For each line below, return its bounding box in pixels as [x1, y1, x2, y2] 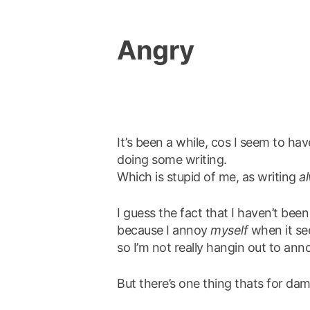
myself [210, 222, 248, 237]
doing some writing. [117, 152, 227, 167]
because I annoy [117, 222, 211, 237]
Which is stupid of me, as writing [117, 169, 300, 184]
